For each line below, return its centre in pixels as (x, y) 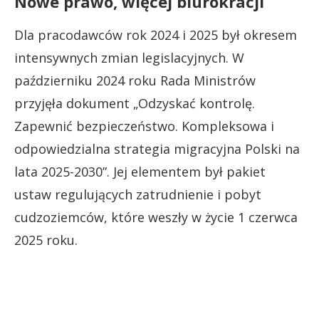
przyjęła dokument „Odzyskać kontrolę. (135, 103)
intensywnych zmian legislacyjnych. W (129, 57)
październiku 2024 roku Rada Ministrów (135, 80)
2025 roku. (46, 240)
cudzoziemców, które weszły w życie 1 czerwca (156, 217)
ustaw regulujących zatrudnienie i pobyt (138, 194)
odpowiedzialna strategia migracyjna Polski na (157, 148)
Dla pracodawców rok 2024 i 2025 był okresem (156, 35)
